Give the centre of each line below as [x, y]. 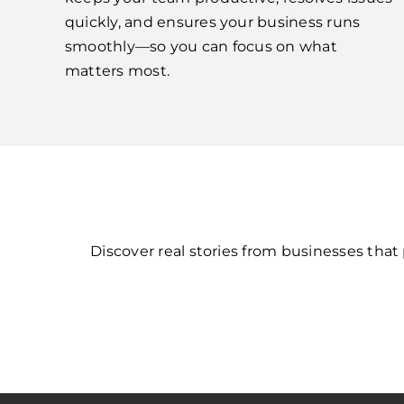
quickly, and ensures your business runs [212, 22]
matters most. [117, 70]
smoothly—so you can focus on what [201, 46]
